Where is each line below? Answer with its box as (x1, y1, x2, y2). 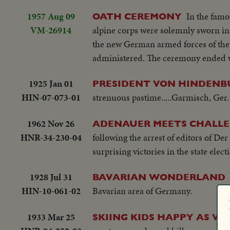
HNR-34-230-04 (20, 130, 82, 144)
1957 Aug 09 (27, 10, 75, 23)
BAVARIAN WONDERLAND (92, 171, 225, 183)
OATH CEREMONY (92, 11, 182, 22)
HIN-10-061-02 (21, 184, 81, 198)
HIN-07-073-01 (21, 91, 81, 104)
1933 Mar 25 (27, 210, 75, 223)
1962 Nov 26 (27, 117, 74, 130)
